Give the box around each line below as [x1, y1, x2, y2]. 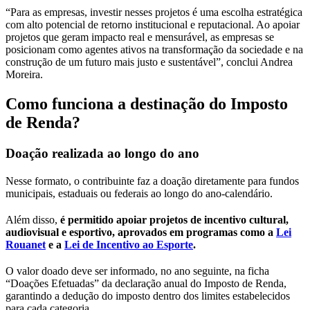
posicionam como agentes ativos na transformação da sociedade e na [6, 43, 303, 55]
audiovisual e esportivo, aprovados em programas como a [6, 226, 276, 238]
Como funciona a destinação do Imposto [6, 94, 288, 113]
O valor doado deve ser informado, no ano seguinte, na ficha [6, 264, 269, 277]
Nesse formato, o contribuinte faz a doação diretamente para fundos [6, 174, 299, 187]
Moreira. [6, 68, 43, 80]
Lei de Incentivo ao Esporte [64, 238, 193, 250]
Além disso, [6, 213, 60, 226]
